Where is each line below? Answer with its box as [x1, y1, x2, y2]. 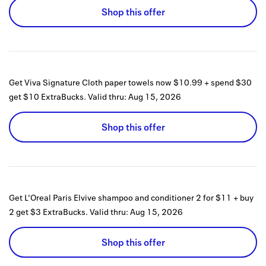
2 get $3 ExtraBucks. [9, 206, 88, 218]
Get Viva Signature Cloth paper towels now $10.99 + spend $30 [9, 77, 252, 88]
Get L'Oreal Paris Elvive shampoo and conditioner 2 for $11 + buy [9, 192, 254, 204]
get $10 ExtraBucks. [9, 91, 86, 103]
